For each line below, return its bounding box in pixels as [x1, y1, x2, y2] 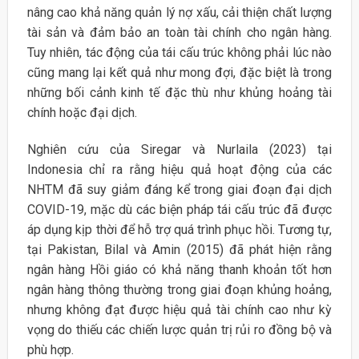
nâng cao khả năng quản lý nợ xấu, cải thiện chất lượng [26, 5, 333, 21]
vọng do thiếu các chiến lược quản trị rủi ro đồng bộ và [26, 321, 333, 337]
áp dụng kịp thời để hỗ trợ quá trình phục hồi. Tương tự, [26, 221, 333, 237]
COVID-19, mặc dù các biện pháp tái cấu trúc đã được [26, 201, 333, 217]
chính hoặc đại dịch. [26, 105, 137, 121]
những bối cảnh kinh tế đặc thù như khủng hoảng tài [26, 85, 333, 101]
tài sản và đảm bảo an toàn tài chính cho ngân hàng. [26, 25, 333, 41]
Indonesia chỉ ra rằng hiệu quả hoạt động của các [26, 161, 333, 177]
